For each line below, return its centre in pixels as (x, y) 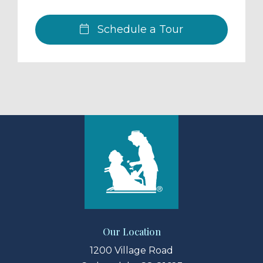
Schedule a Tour (139, 29)
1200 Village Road (131, 250)
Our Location (131, 231)
